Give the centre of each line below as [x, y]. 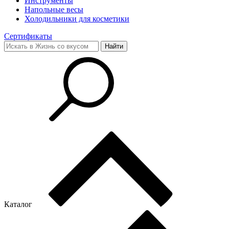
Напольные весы [54, 9]
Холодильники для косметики [77, 19]
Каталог [19, 204]
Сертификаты [28, 36]
